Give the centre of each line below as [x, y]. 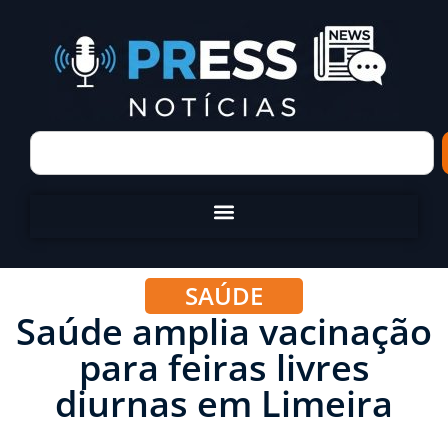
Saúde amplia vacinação [224, 331]
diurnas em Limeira [224, 403]
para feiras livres [224, 367]
